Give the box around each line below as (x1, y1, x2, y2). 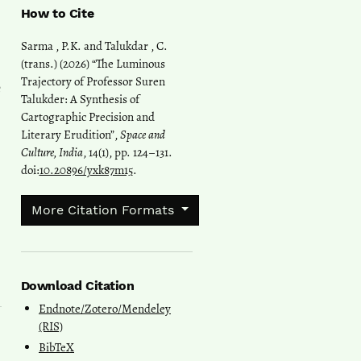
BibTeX (39, 338, 74, 355)
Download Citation (20, 278, 135, 294)
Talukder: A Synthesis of (20, 91, 139, 108)
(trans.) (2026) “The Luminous (20, 56, 165, 73)
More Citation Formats (31, 202, 178, 218)
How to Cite (20, 6, 94, 22)
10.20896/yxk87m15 (39, 162, 133, 179)
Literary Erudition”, (20, 127, 120, 143)
